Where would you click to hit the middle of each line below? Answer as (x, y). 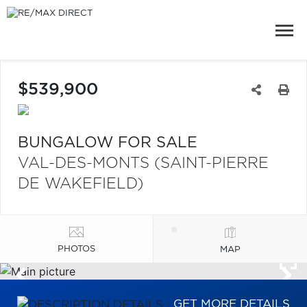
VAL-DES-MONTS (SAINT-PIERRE (143, 163)
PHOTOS (76, 249)
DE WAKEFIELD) (81, 184)
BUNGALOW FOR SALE (108, 143)
